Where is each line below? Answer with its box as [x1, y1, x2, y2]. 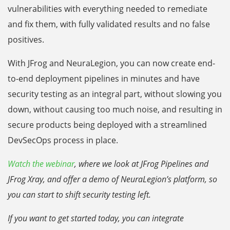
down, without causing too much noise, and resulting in [8, 104, 222, 116]
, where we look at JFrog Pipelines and [74, 158, 208, 170]
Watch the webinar [8, 158, 74, 170]
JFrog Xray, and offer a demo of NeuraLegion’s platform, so [8, 174, 217, 185]
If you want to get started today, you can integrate [8, 213, 184, 224]
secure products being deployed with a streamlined [8, 119, 207, 131]
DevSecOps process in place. [8, 135, 118, 146]
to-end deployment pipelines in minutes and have [8, 73, 200, 85]
